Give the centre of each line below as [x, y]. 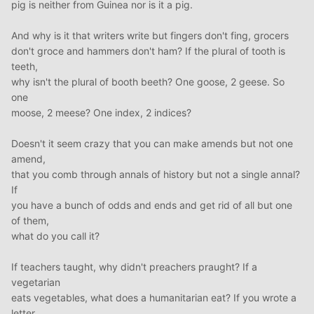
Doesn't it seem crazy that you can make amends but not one [152, 144]
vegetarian [36, 282]
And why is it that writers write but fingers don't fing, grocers [150, 36]
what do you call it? [55, 236]
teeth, [25, 67]
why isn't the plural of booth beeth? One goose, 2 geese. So [148, 82]
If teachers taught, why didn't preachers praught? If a [134, 267]
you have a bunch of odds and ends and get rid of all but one [152, 205]
